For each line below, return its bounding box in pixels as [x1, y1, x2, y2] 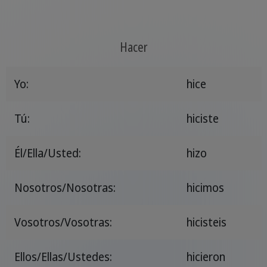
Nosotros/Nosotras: [14, 179, 116, 195]
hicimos [186, 179, 224, 195]
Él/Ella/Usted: [14, 145, 81, 161]
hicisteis [186, 214, 226, 230]
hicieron [186, 249, 225, 265]
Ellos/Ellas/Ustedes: [14, 249, 112, 265]
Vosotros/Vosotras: [14, 214, 112, 230]
